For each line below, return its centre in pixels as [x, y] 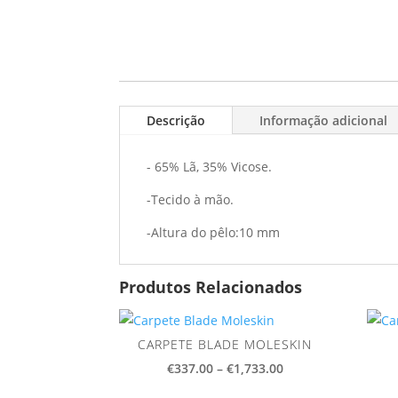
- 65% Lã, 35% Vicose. [210, 167]
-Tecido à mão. [191, 200]
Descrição [176, 121]
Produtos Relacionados [211, 287]
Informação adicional [324, 121]
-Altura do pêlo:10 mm [214, 233]
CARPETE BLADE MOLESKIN [225, 345]
